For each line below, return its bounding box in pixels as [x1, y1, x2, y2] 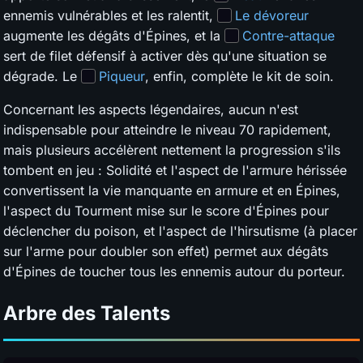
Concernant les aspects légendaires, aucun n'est [3, 101, 298, 118]
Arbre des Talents [3, 301, 170, 326]
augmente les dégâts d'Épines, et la [3, 28, 224, 45]
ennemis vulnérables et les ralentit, [3, 7, 217, 24]
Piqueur [99, 68, 145, 85]
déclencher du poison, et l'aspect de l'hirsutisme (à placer [3, 223, 357, 240]
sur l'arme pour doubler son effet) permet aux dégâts [3, 243, 328, 260]
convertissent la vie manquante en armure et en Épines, [3, 182, 340, 199]
